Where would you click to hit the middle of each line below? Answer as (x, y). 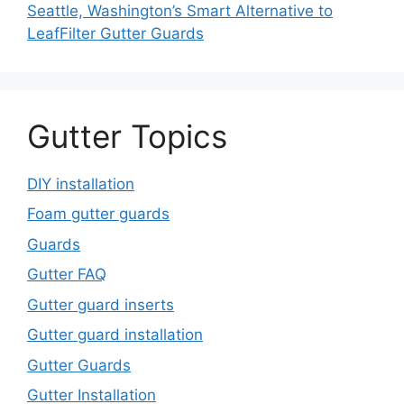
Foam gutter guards (98, 214)
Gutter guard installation (115, 335)
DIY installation (81, 184)
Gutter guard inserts (101, 304)
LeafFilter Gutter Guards (115, 33)
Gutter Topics (127, 136)
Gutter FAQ (67, 275)
